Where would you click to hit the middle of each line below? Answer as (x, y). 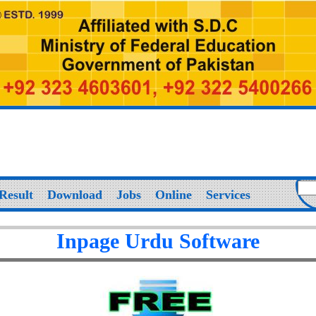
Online (174, 195)
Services (228, 195)
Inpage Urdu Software (187, 241)
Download (75, 195)
